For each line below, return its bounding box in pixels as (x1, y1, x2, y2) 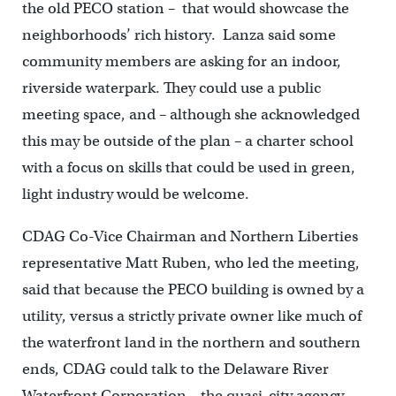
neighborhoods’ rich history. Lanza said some (21, 25, 336, 44)
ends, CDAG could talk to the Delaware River (21, 359, 329, 378)
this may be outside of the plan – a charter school (21, 131, 354, 150)
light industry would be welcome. (21, 184, 249, 203)
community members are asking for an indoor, (21, 51, 341, 71)
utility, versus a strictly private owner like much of (21, 306, 362, 325)
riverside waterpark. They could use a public (21, 78, 321, 97)
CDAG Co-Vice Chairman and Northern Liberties (21, 226, 358, 246)
